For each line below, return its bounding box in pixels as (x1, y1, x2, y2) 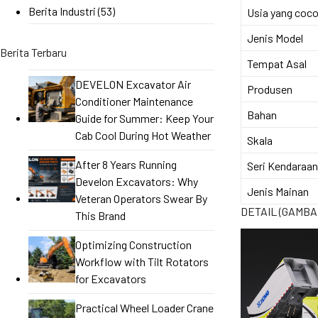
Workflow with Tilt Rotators (75, 254, 209, 268)
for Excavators (75, 271, 146, 285)
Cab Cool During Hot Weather (75, 128, 211, 142)
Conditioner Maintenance (75, 94, 193, 108)
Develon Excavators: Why (75, 174, 198, 188)
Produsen (246, 82, 292, 96)
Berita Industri (28, 4, 96, 18)
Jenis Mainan (246, 184, 309, 198)
